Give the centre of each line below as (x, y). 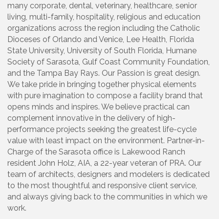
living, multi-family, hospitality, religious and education (104, 17)
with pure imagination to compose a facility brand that (105, 96)
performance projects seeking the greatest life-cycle (102, 130)
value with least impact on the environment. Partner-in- (106, 141)
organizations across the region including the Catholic (104, 28)
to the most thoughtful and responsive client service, (102, 186)
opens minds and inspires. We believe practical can (99, 107)
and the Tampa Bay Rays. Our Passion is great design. (104, 73)
